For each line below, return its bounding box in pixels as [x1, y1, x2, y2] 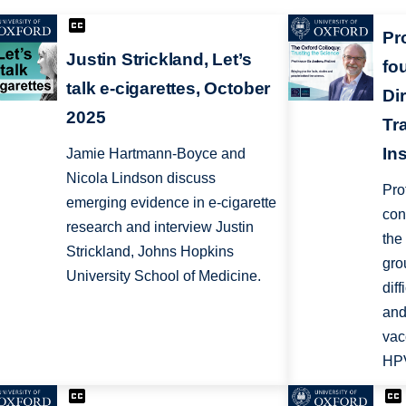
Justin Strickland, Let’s [66, 50, 252, 70]
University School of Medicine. [66, 268, 262, 285]
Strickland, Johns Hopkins [66, 244, 235, 260]
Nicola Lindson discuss [66, 170, 217, 187]
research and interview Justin [66, 219, 255, 236]
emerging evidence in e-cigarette [66, 195, 277, 211]
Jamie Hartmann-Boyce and [66, 146, 246, 162]
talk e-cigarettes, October [66, 79, 271, 99]
